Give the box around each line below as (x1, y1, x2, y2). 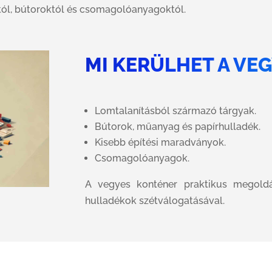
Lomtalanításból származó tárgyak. (95, 105, 257, 117)
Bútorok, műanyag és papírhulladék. (95, 121, 261, 133)
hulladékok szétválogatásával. (85, 195, 225, 207)
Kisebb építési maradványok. (95, 137, 226, 149)
